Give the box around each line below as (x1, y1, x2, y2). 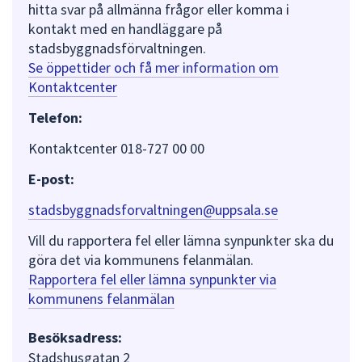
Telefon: (28, 108, 82, 128)
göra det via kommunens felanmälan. (28, 250, 254, 270)
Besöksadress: (28, 327, 122, 347)
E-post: (28, 170, 74, 189)
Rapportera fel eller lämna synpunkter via (28, 270, 276, 289)
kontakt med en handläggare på (28, 19, 222, 39)
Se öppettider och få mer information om (28, 58, 279, 78)
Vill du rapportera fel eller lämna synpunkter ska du (28, 231, 334, 250)
